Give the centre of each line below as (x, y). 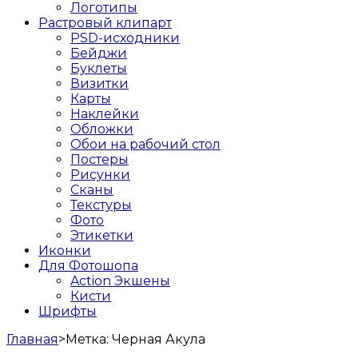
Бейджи (99, 53)
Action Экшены (120, 280)
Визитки (99, 83)
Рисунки (100, 174)
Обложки (102, 129)
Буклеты (99, 68)
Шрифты (68, 311)
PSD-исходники (125, 38)
